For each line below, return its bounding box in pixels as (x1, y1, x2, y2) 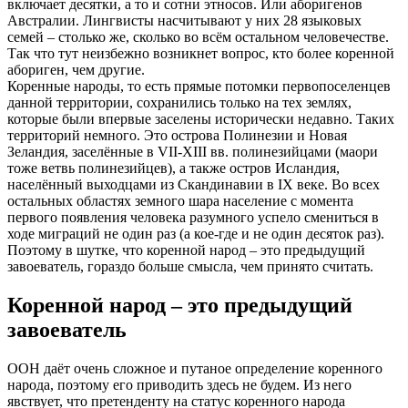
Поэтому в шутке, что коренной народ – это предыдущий (7, 242, 365, 259)
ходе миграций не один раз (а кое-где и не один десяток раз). (7, 226, 384, 242)
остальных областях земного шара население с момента (7, 193, 353, 209)
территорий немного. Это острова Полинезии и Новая (7, 127, 347, 144)
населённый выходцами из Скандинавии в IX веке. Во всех (7, 177, 380, 193)
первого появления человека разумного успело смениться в (7, 209, 379, 226)
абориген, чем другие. (7, 62, 145, 78)
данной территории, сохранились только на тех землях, (7, 95, 352, 111)
